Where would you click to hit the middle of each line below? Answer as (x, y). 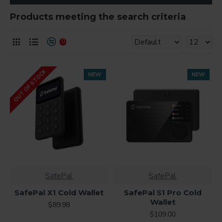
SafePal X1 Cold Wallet (59, 192)
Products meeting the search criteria (98, 17)
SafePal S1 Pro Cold (163, 192)
